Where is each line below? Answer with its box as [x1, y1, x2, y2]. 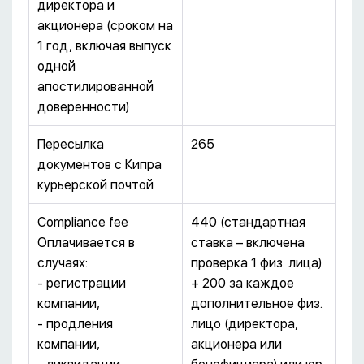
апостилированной [37, 79, 154, 95]
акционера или [191, 336, 282, 353]
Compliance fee [37, 214, 128, 231]
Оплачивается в [37, 235, 135, 251]
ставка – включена [191, 235, 305, 251]
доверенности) [37, 99, 129, 115]
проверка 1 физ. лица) [191, 255, 322, 271]
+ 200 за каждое [191, 275, 294, 292]
